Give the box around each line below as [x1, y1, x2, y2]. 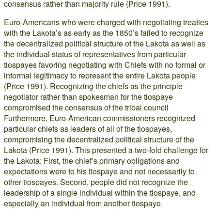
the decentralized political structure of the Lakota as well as [4, 38, 205, 49]
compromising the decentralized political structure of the [4, 134, 194, 145]
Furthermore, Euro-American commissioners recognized [4, 112, 195, 124]
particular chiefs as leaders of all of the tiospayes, [4, 123, 172, 134]
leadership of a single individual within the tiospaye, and [4, 187, 196, 198]
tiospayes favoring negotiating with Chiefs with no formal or [4, 59, 205, 70]
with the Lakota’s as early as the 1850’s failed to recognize [4, 27, 203, 38]
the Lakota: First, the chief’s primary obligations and [4, 155, 180, 166]
